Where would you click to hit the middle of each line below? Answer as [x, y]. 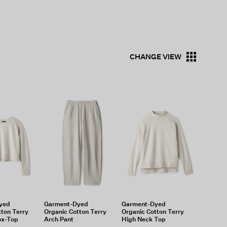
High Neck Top [144, 219]
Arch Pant [59, 219]
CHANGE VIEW [156, 56]
